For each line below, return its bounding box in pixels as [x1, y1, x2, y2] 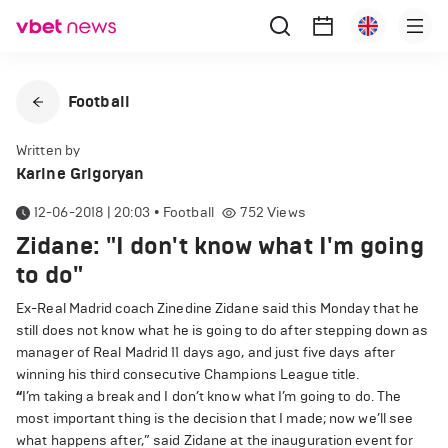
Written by [16, 142, 80, 159]
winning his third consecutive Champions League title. [16, 366, 360, 383]
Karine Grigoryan [16, 164, 145, 183]
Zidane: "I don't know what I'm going [16, 231, 424, 261]
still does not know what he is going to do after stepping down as [16, 322, 429, 339]
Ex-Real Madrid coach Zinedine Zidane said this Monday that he [16, 300, 420, 317]
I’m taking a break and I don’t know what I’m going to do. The [22, 388, 402, 405]
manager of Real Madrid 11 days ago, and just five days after [16, 344, 396, 361]
